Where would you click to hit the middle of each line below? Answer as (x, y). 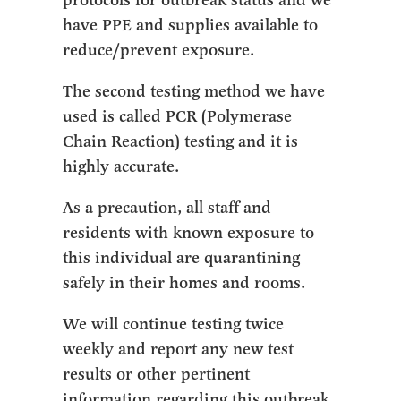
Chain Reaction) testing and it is (181, 141)
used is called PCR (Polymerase (178, 116)
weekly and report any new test (179, 349)
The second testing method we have (194, 91)
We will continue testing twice (174, 324)
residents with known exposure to (189, 233)
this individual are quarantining (182, 258)
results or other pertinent (157, 374)
